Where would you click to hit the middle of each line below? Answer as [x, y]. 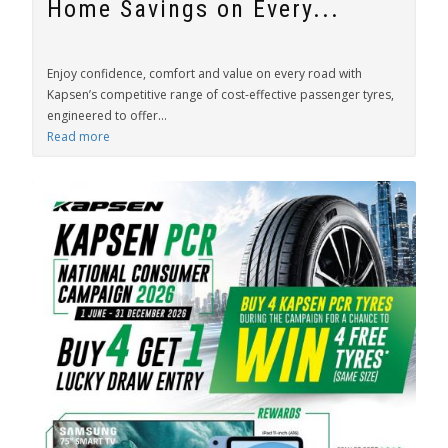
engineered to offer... [107, 115]
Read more [78, 136]
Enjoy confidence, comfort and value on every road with [204, 73]
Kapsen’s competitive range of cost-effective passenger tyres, [220, 94]
